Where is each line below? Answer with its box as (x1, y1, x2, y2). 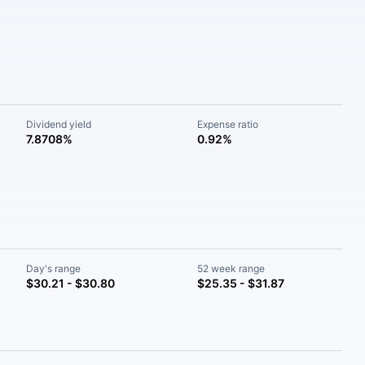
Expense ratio (196, 118, 258, 130)
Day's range (26, 262, 81, 275)
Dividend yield (26, 118, 92, 130)
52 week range (196, 262, 265, 275)
